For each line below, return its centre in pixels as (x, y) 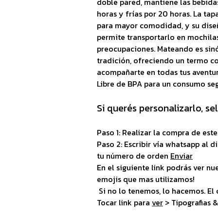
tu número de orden (134, 155)
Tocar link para (124, 202)
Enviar (182, 155)
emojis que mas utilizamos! (146, 179)
